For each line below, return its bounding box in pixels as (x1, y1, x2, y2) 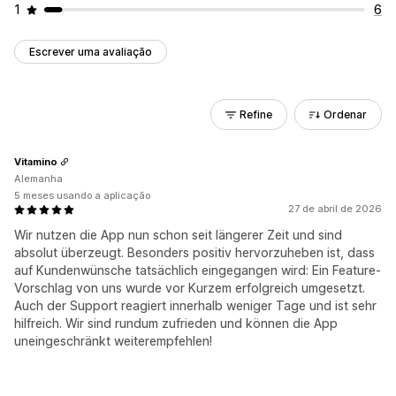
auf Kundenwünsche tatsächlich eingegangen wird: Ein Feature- (14, 263, 381, 278)
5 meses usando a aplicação (14, 189, 150, 202)
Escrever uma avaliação (29, 45, 152, 58)
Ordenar (324, 108, 367, 121)
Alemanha (14, 172, 63, 185)
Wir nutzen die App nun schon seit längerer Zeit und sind (14, 227, 342, 242)
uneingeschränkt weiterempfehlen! (14, 333, 212, 348)
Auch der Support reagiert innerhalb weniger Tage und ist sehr (14, 298, 377, 313)
